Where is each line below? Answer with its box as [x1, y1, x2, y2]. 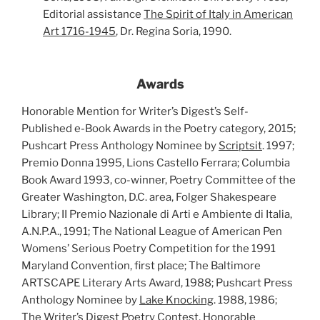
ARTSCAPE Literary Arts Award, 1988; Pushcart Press [21, 276, 293, 289]
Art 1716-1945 [43, 24, 116, 38]
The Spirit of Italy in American [144, 7, 293, 21]
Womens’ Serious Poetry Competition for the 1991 [21, 241, 276, 255]
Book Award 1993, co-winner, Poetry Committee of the [21, 173, 296, 186]
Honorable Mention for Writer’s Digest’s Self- [21, 104, 249, 118]
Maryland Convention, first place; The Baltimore [21, 259, 261, 272]
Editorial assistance [43, 7, 144, 21]
